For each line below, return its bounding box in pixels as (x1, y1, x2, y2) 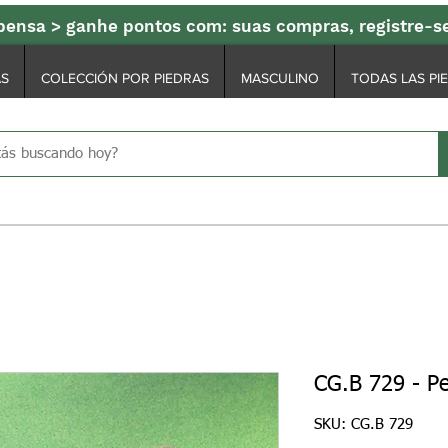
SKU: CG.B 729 (314, 417, 413, 433)
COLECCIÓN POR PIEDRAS (40, 70, 209, 86)
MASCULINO (240, 70, 319, 86)
